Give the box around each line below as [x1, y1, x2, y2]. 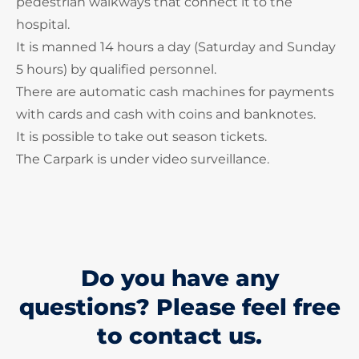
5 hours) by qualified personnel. [16, 62, 216, 77]
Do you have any [80, 264, 279, 292]
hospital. [16, 17, 70, 32]
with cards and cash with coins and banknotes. [16, 107, 316, 122]
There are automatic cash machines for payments [16, 84, 334, 99]
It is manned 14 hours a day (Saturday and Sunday [16, 39, 336, 54]
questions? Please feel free [18, 293, 341, 321]
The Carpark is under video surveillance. [16, 151, 269, 167]
